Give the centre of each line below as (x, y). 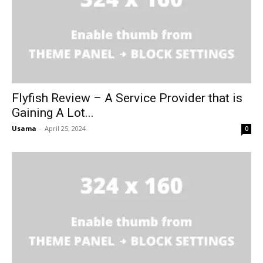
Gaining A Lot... (53, 113)
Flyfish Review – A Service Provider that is (127, 98)
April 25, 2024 (65, 129)
